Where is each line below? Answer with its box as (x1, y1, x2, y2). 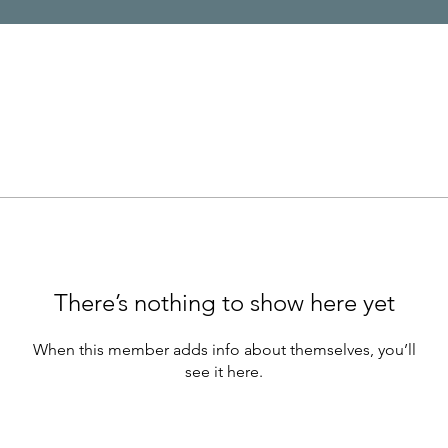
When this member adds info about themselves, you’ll (32, 339, 416, 359)
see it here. (185, 361, 263, 381)
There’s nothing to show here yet (53, 287, 395, 317)
